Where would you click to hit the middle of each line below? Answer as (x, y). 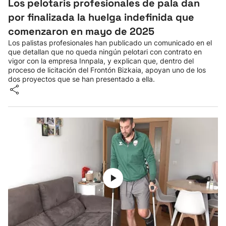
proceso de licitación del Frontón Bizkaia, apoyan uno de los (107, 70)
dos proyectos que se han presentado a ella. (81, 79)
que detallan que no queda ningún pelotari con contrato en (105, 52)
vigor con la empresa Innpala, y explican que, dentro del (101, 61)
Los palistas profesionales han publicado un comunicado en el (110, 43)
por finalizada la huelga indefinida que (101, 17)
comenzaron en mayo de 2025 (81, 31)
